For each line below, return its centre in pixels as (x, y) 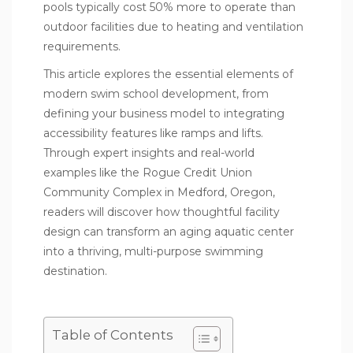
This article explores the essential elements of (168, 74)
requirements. (82, 46)
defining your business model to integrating (164, 113)
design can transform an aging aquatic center (169, 231)
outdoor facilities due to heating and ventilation (173, 26)
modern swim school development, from (156, 93)
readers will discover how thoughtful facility (162, 212)
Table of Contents (113, 334)
